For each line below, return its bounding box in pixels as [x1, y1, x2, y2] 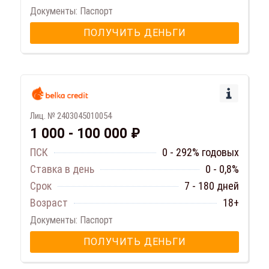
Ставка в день [30, 163, 94, 176]
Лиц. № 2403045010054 [30, 110, 112, 122]
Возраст [30, 196, 68, 210]
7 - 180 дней [184, 180, 239, 193]
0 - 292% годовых [162, 146, 239, 159]
